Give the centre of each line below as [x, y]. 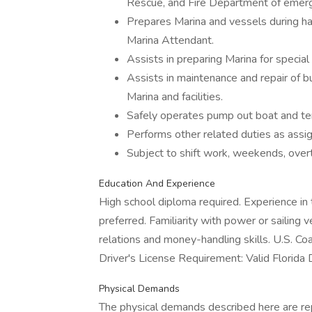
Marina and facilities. [175, 97]
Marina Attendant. [170, 40]
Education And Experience [157, 184]
